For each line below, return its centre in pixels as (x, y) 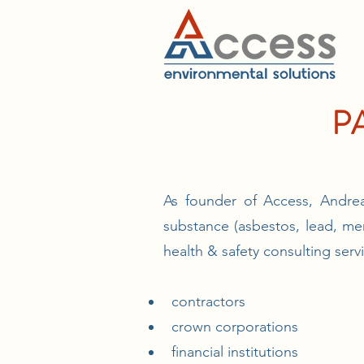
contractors (204, 301)
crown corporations (231, 327)
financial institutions (231, 352)
